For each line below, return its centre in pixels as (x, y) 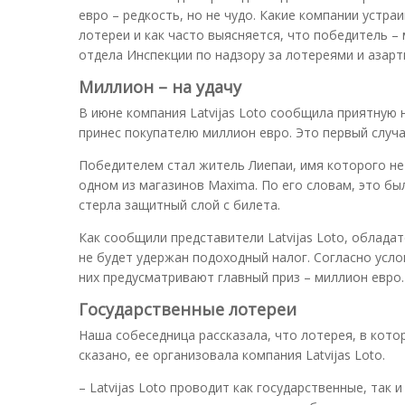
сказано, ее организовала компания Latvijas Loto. (232, 354)
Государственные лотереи (188, 309)
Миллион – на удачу (160, 86)
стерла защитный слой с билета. (179, 204)
